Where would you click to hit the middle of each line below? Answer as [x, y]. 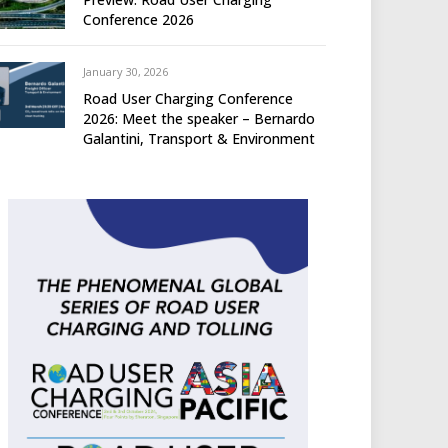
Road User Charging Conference [188, 99]
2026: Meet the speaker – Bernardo [199, 119]
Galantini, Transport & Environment [199, 139]
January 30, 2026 [125, 72]
